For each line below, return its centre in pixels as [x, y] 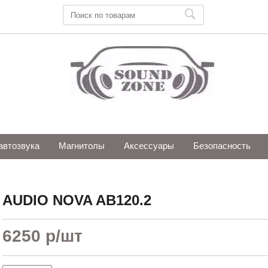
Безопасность [222, 146]
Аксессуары [149, 146]
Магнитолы [82, 146]
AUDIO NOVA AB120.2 [77, 200]
